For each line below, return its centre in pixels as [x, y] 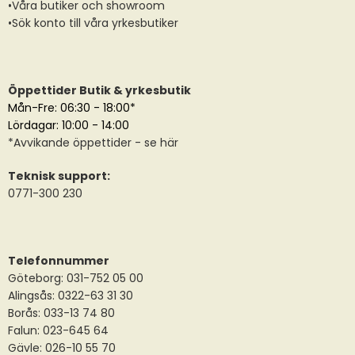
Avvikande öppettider [73, 142]
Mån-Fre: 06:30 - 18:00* [72, 107]
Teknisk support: [59, 176]
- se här [155, 142]
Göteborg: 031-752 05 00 [76, 278]
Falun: [25, 330]
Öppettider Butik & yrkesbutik [99, 90]
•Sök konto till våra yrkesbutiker [93, 23]
